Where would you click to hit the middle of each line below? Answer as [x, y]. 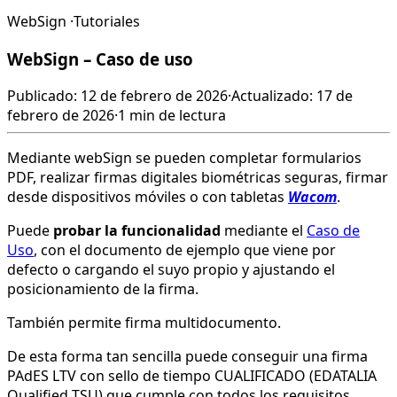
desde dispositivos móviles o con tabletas [148, 197]
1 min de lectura [172, 116]
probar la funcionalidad [137, 231]
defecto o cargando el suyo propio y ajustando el [171, 270]
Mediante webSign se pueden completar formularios [184, 158]
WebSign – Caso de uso [100, 58]
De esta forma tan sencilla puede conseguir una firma [187, 357]
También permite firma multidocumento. [144, 323]
